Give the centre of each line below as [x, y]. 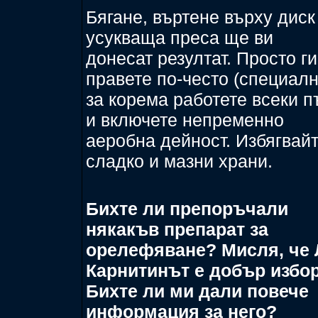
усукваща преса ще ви [180, 38]
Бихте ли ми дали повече [197, 291]
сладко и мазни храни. [179, 161]
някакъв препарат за [177, 229]
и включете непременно [185, 120]
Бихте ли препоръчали [187, 209]
